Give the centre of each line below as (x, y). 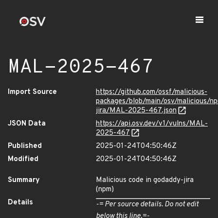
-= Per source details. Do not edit (147, 205)
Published (25, 146)
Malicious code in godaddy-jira (145, 180)
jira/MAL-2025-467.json (136, 111)
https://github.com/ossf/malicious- (152, 92)
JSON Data (27, 124)
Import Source (32, 92)
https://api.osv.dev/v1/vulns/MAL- (152, 124)
